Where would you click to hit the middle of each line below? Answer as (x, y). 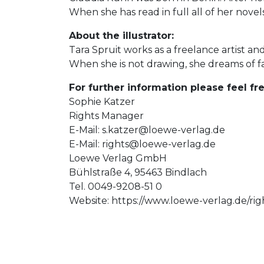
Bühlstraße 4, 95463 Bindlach (138, 172)
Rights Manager (106, 116)
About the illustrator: (121, 36)
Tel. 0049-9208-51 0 (115, 187)
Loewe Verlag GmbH (118, 158)
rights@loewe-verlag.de (159, 144)
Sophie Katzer (102, 102)
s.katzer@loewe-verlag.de (164, 130)
